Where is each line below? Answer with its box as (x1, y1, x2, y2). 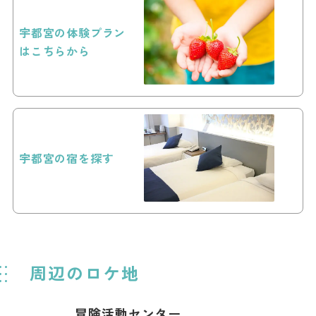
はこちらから (19, 42, 90, 59)
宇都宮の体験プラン (19, 23, 126, 41)
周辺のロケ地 (30, 260, 140, 285)
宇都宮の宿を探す (19, 150, 114, 167)
